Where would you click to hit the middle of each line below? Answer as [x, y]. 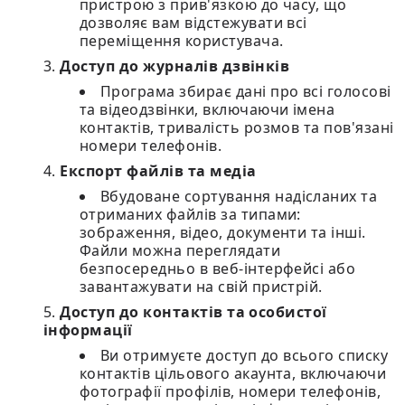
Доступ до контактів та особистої [193, 312]
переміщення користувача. [182, 41]
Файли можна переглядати [180, 250]
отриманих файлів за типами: [190, 214]
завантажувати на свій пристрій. [201, 287]
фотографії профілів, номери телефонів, [231, 391]
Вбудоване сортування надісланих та [239, 196]
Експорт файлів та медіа [158, 171]
